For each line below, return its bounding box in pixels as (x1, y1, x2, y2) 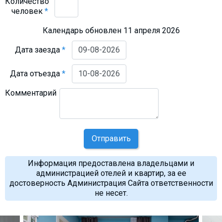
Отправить (91, 133, 131, 143)
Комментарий (5, 88, 56, 98)
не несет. (94, 188, 128, 198)
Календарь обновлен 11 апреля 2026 (42, 25, 180, 35)
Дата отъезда (10, 68, 62, 78)
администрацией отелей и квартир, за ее (36, 168, 186, 178)
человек (11, 6, 45, 16)
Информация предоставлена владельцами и (28, 158, 194, 168)
